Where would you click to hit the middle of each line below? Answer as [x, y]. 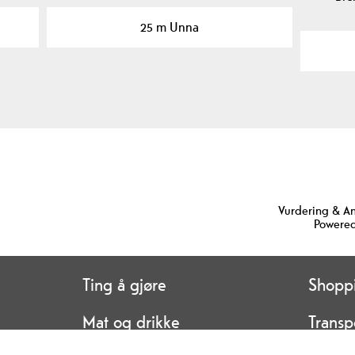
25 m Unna [170, 27]
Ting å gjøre [124, 284]
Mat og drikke [131, 321]
